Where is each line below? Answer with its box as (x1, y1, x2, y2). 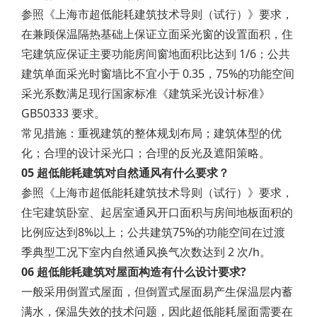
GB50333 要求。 (21, 105, 105, 121)
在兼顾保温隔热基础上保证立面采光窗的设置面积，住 (21, 26, 293, 42)
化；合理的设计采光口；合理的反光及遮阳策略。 (21, 145, 270, 161)
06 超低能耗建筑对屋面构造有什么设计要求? (21, 264, 246, 279)
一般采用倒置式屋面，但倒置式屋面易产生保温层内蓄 (21, 284, 293, 299)
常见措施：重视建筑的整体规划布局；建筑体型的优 (21, 125, 282, 141)
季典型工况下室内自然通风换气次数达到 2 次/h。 (21, 244, 274, 260)
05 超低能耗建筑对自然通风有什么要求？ (21, 165, 229, 180)
